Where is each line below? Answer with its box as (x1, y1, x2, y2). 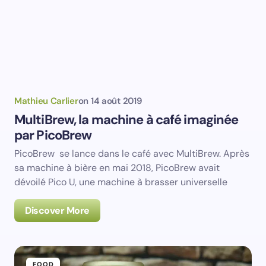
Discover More (25, 204, 90, 217)
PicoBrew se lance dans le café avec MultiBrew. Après (14, 147, 249, 160)
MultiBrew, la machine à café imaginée (14, 111, 239, 128)
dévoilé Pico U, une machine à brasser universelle (14, 176, 227, 188)
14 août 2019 (90, 95, 142, 107)
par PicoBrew (14, 126, 92, 144)
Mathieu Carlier (14, 95, 78, 107)
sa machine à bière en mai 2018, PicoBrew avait (14, 161, 220, 174)
